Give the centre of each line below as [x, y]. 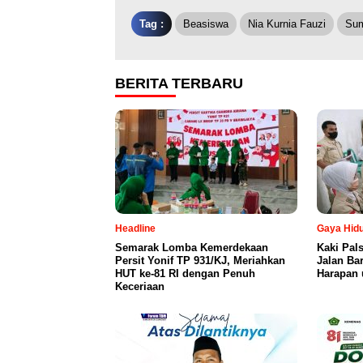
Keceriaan [140, 286]
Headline [135, 228]
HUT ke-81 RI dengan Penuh [185, 273]
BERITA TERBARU [179, 83]
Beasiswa [206, 23]
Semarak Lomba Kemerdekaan [192, 247]
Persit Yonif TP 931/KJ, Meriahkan [200, 260]
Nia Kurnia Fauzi [287, 23]
